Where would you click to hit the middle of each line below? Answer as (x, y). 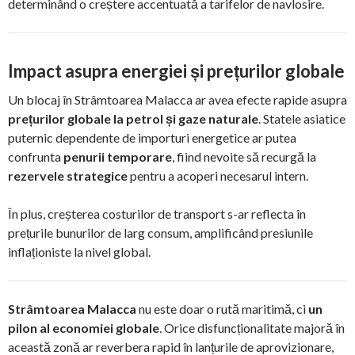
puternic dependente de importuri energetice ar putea (152, 138)
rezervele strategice (68, 176)
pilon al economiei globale (84, 328)
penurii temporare (118, 157)
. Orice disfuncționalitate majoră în (252, 328)
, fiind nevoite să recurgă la (244, 157)
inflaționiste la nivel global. (79, 252)
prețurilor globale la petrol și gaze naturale (133, 119)
